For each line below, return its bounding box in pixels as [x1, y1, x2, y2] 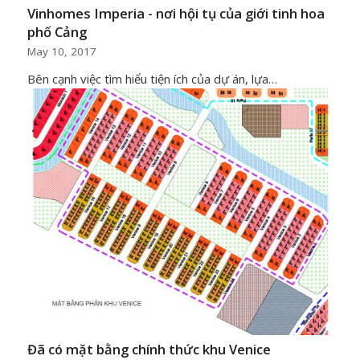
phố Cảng [27, 22, 87, 41]
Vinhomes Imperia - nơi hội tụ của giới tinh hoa [27, 3, 325, 22]
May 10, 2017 [27, 43, 96, 59]
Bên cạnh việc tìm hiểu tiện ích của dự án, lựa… [27, 70, 277, 87]
